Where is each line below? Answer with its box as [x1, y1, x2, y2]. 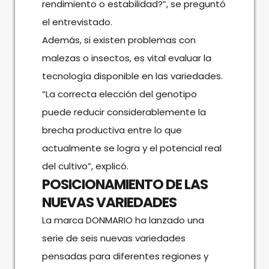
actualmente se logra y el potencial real [41, 141, 222, 154]
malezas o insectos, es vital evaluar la [41, 51, 211, 64]
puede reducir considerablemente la [41, 105, 206, 118]
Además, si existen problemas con [41, 33, 196, 46]
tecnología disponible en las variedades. [41, 69, 223, 82]
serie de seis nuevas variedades [41, 231, 186, 244]
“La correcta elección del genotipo [41, 87, 197, 100]
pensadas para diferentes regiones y [41, 249, 208, 262]
